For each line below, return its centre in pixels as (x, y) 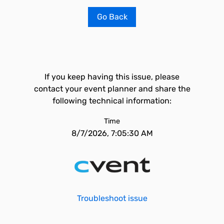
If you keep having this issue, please (112, 77)
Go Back (112, 17)
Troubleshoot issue (112, 198)
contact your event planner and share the (112, 89)
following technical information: (112, 101)
